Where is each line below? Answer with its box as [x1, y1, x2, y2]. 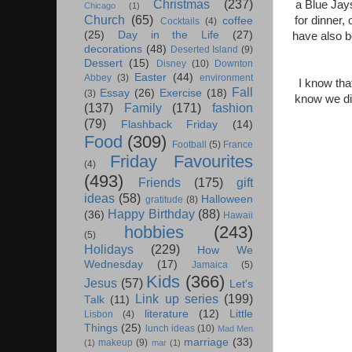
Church [84, 13, 125, 27]
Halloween [201, 193, 253, 206]
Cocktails [159, 16, 200, 27]
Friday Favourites [110, 152, 253, 172]
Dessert [84, 57, 123, 70]
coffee [222, 15, 253, 27]
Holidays [84, 242, 134, 257]
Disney [156, 58, 186, 70]
